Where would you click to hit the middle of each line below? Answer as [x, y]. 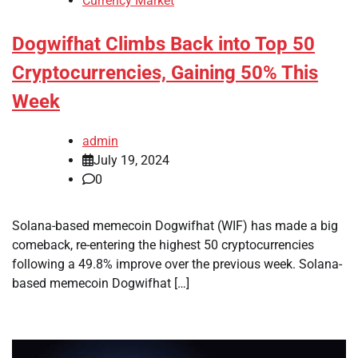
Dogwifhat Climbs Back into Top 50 [163, 44]
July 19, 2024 [131, 160]
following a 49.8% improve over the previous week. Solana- [177, 264]
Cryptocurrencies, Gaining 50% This [165, 73]
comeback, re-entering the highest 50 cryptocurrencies [163, 245]
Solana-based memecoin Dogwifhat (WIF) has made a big [175, 225]
